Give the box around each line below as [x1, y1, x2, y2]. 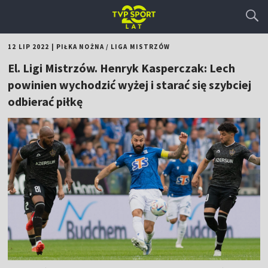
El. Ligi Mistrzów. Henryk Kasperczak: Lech [8, 60, 236, 75]
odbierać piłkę [8, 94, 83, 109]
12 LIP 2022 [8, 42, 50, 51]
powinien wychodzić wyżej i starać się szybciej [8, 77, 252, 92]
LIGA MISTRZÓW [111, 42, 170, 51]
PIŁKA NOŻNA [56, 42, 104, 51]
